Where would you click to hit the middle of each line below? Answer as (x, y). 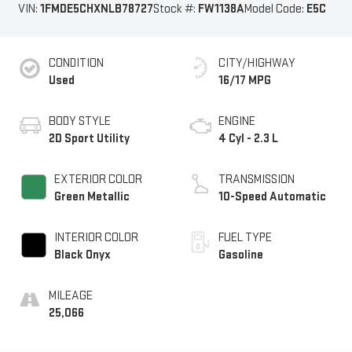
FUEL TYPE (245, 237)
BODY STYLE (79, 121)
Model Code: (275, 9)
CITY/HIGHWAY (257, 63)
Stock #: (175, 9)
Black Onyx (82, 255)
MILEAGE (70, 295)
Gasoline (241, 255)
